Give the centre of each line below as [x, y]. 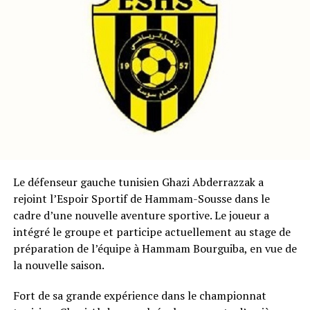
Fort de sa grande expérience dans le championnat [139, 296]
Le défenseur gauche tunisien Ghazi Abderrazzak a [138, 182]
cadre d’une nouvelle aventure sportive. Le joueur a [141, 216]
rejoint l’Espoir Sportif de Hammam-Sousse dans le [141, 199]
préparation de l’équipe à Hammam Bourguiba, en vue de [155, 249]
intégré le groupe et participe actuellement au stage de [152, 232]
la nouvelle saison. [58, 265]
